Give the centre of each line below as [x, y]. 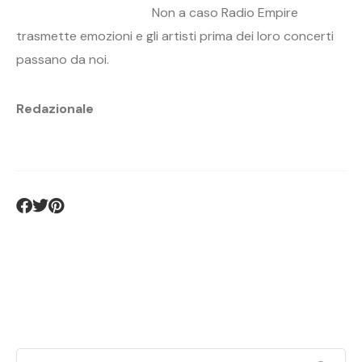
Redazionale [55, 109]
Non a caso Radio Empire [157, 13]
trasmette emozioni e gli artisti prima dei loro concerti [175, 36]
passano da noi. [63, 60]
